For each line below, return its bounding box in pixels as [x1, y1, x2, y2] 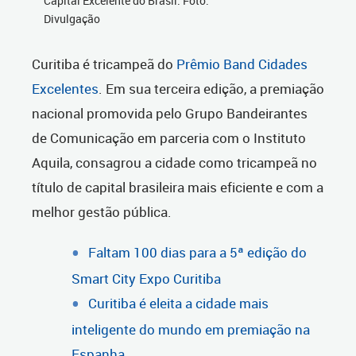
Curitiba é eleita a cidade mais [88, 294, 269, 313]
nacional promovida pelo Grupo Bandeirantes [32, 104, 308, 122]
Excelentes [32, 79, 99, 98]
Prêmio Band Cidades [176, 55, 308, 73]
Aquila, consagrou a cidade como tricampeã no [32, 153, 317, 172]
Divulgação [44, 11, 100, 26]
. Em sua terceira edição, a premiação [99, 79, 324, 98]
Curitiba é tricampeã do [32, 55, 176, 73]
